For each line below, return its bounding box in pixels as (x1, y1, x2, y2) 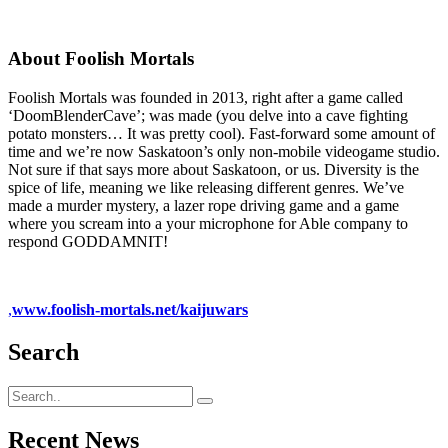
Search (8, 339, 79, 366)
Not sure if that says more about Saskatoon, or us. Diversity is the (8, 161, 419, 179)
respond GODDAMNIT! (8, 233, 168, 251)
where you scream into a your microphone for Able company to (8, 215, 408, 233)
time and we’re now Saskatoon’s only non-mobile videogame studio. (8, 143, 440, 161)
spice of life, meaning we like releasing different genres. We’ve (8, 179, 404, 197)
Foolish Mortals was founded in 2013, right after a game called (8, 89, 403, 107)
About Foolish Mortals (8, 48, 194, 70)
